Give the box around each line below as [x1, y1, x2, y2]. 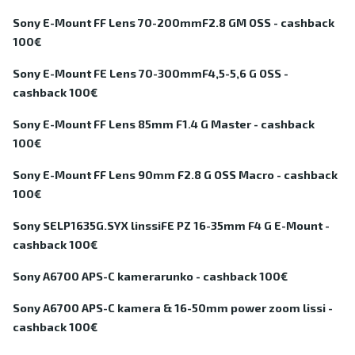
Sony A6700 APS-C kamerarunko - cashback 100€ [13, 269, 288, 284]
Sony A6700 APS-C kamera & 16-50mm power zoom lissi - [13, 301, 333, 315]
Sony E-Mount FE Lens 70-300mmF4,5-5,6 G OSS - [13, 67, 288, 81]
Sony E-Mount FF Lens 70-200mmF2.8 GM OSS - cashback [13, 16, 334, 30]
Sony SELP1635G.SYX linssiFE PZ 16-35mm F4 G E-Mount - [13, 219, 330, 233]
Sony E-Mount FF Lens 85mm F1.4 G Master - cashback [13, 117, 315, 132]
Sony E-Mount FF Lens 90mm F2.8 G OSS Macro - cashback [13, 168, 338, 182]
